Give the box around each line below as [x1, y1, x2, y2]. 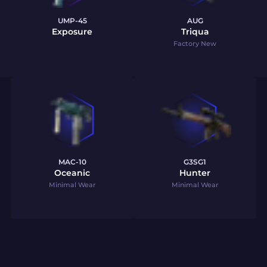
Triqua [181, 26, 209, 37]
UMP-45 [57, 16, 87, 25]
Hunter [179, 167, 210, 178]
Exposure [52, 26, 92, 37]
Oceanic [54, 167, 90, 178]
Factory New [173, 39, 216, 48]
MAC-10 [58, 157, 86, 166]
